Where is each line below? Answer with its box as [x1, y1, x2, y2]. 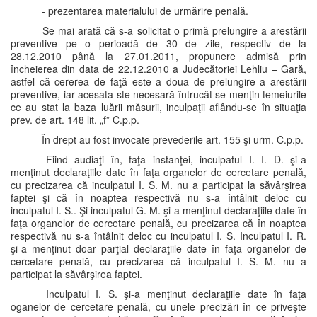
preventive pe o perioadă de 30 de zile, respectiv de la [11, 36, 306, 50]
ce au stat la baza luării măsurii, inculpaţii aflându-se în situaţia [11, 100, 306, 114]
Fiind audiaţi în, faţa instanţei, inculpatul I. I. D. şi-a [39, 152, 306, 166]
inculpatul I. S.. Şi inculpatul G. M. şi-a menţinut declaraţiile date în [11, 203, 306, 217]
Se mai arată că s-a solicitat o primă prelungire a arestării [39, 23, 306, 38]
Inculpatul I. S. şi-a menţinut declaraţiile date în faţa [39, 287, 306, 301]
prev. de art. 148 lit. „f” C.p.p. [11, 113, 139, 127]
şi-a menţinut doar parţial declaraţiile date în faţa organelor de [11, 241, 306, 255]
